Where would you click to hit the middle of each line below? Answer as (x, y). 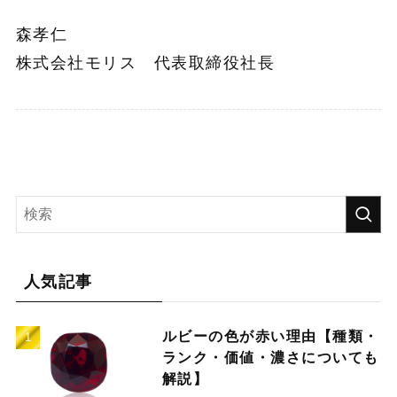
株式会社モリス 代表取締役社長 (145, 63)
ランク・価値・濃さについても (270, 358)
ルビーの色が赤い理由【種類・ (270, 337)
